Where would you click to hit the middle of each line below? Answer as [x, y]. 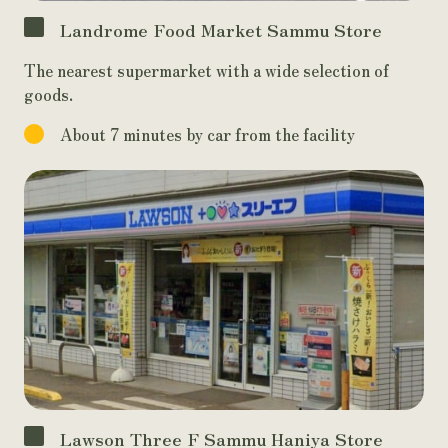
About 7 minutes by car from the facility [207, 134]
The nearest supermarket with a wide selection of [206, 70]
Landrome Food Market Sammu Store [221, 29]
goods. [48, 94]
